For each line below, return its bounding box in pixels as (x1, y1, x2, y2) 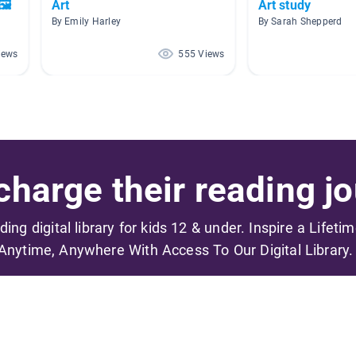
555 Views (178, 48, 225, 60)
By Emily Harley (51, 15, 122, 27)
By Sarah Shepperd (257, 15, 342, 27)
